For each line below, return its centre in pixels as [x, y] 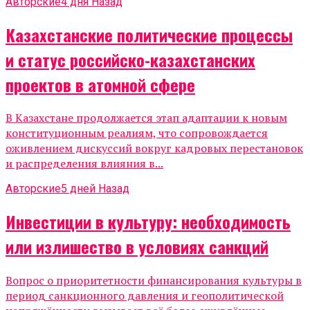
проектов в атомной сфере [100, 84]
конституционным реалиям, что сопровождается [137, 133]
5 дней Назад [95, 189]
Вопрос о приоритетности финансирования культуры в [154, 281]
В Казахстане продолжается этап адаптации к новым [146, 118]
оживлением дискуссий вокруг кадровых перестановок [154, 148]
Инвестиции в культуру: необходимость [148, 222]
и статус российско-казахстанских [130, 59]
